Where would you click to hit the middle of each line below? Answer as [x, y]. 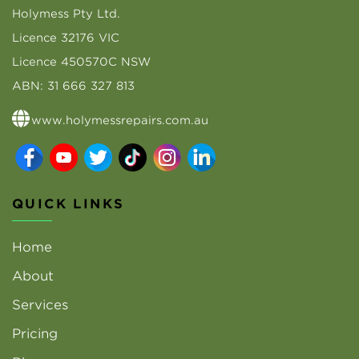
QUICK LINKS [69, 204]
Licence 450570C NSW [81, 62]
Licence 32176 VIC [66, 38]
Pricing [35, 334]
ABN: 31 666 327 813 [73, 86]
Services [40, 305]
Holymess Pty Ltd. [66, 14]
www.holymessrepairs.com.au [120, 121]
